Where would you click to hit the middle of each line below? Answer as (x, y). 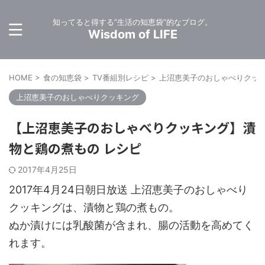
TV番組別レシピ (120, 77)
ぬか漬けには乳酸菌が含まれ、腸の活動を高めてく (131, 225)
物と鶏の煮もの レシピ (75, 148)
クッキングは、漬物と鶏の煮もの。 (94, 207)
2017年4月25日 (47, 169)
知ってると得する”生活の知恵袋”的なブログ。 (132, 22)
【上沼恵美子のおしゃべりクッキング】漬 (132, 127)
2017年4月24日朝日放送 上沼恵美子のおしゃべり (128, 190)
